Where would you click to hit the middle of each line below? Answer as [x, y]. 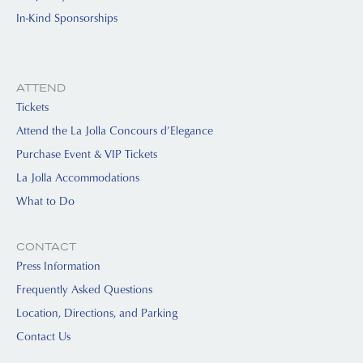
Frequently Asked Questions [84, 289]
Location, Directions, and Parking [97, 313]
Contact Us [43, 336]
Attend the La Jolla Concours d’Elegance [115, 130]
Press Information [58, 266]
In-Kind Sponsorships [67, 18]
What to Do [45, 201]
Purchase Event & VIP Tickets [87, 154]
